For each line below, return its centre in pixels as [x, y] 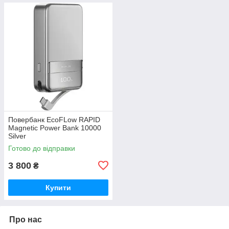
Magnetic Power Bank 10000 [55, 128]
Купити [58, 187]
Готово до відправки [42, 148]
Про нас [26, 219]
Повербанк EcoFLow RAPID [54, 119]
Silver [17, 136]
